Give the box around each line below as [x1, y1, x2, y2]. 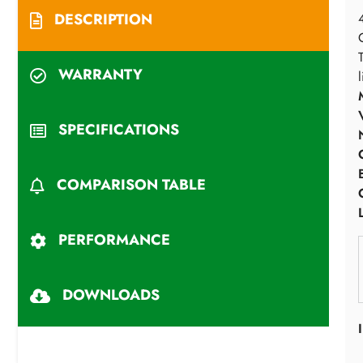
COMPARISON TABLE [57, 174, 206, 195]
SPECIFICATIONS [58, 119, 179, 140]
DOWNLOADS [62, 284, 160, 305]
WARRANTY [58, 64, 143, 85]
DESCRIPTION [54, 9, 152, 30]
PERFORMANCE [58, 229, 170, 250]
